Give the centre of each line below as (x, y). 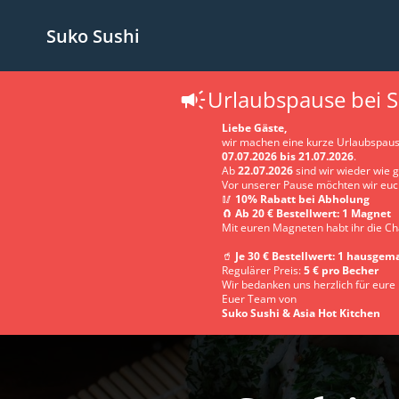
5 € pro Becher (341, 270)
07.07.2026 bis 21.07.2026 (288, 156)
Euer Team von (259, 299)
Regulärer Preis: (263, 270)
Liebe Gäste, (254, 128)
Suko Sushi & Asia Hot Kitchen (301, 313)
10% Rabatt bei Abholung (302, 199)
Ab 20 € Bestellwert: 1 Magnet (313, 213)
